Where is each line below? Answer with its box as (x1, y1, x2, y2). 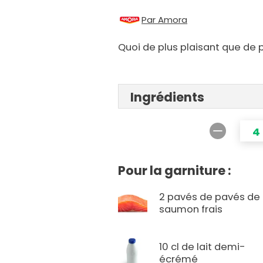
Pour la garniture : (118, 162, 232, 180)
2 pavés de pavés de (159, 190, 261, 204)
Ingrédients (130, 89, 205, 106)
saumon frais (159, 203, 223, 217)
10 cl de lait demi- (159, 240, 246, 254)
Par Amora (141, 14, 188, 26)
